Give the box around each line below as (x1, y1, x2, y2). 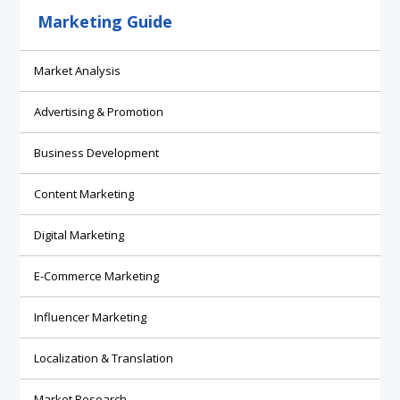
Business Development (34, 145, 160, 162)
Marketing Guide (37, 11, 173, 33)
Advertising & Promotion (34, 104, 164, 121)
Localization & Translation (34, 349, 174, 366)
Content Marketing (34, 186, 135, 203)
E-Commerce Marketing (34, 267, 160, 284)
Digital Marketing (34, 227, 125, 244)
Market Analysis (34, 62, 121, 79)
